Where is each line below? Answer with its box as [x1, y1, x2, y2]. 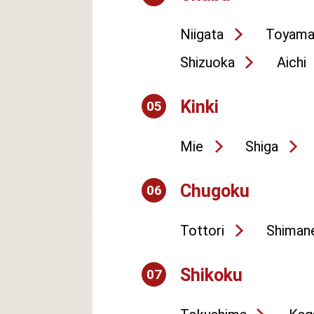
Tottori [180, 222, 224, 239]
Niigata [180, 26, 224, 43]
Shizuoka [180, 54, 235, 71]
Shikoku [180, 265, 243, 285]
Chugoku [180, 181, 250, 201]
